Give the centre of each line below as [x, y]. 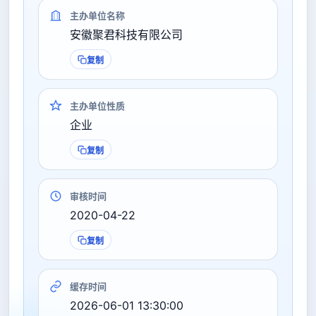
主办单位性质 [97, 106]
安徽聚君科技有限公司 [126, 35]
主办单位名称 [97, 16]
